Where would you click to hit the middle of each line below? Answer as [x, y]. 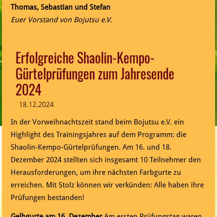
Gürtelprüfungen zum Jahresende [95, 74]
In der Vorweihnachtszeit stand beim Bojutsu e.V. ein [98, 122]
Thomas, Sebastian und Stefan [61, 8]
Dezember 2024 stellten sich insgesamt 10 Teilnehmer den [106, 160]
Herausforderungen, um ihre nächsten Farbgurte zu [96, 173]
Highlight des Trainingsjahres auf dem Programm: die [99, 135]
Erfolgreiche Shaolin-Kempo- [85, 58]
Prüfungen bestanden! [48, 198]
